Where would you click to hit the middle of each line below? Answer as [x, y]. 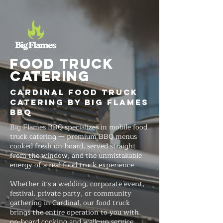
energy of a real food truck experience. [73, 165]
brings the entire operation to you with [74, 212]
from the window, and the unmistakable [76, 156]
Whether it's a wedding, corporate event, [77, 184]
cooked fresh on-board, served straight [73, 146]
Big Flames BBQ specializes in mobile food [79, 127]
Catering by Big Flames [79, 102]
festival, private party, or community [71, 193]
